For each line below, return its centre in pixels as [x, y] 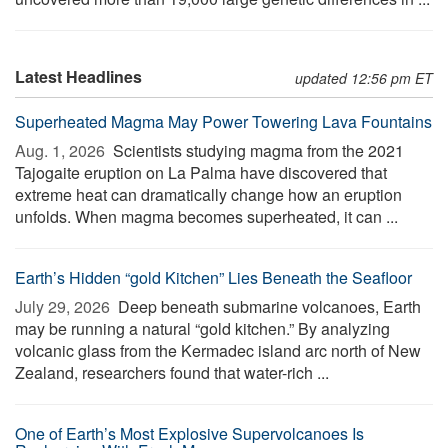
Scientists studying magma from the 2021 [256, 150]
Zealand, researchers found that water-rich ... [172, 372]
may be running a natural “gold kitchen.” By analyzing [202, 328]
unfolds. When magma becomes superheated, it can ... [206, 216]
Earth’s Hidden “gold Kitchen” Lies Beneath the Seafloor [213, 277]
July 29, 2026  [64, 306]
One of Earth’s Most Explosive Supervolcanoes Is [189, 433]
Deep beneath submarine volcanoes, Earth [267, 306]
